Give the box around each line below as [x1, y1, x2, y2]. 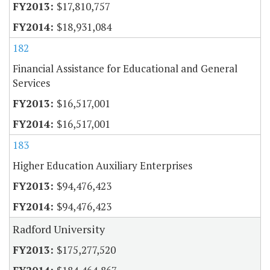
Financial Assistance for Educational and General [13, 61, 237, 76]
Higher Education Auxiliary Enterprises [13, 159, 192, 173]
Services [13, 76, 50, 90]
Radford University [13, 222, 105, 237]
